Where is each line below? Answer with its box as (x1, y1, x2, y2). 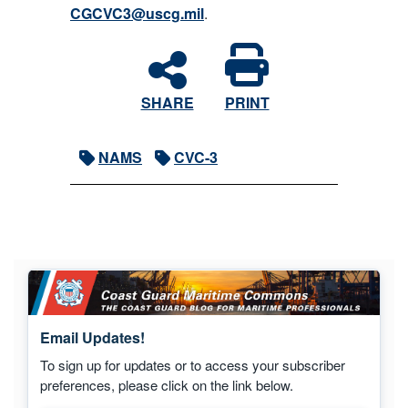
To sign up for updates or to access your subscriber (39, 355, 345, 375)
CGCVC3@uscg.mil (70, 3, 204, 25)
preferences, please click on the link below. (39, 375, 293, 395)
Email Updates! (39, 326, 145, 348)
